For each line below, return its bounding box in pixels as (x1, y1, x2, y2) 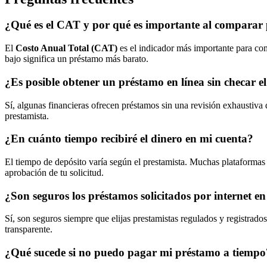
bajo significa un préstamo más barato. (5, 54, 148, 64)
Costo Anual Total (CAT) (15, 43, 117, 54)
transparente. (5, 224, 52, 235)
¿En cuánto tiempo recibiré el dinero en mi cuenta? (5, 132, 253, 145)
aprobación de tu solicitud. (5, 167, 104, 178)
